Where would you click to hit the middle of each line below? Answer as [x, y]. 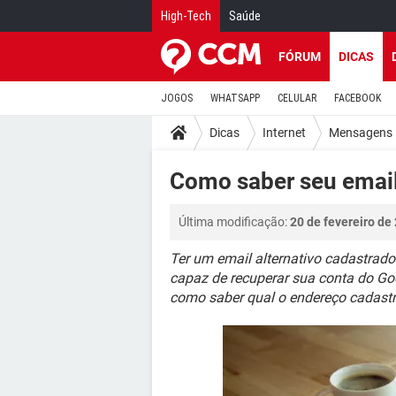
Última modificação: [234, 222]
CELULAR [297, 98]
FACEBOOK [358, 98]
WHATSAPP [235, 98]
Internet [284, 132]
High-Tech [186, 16]
